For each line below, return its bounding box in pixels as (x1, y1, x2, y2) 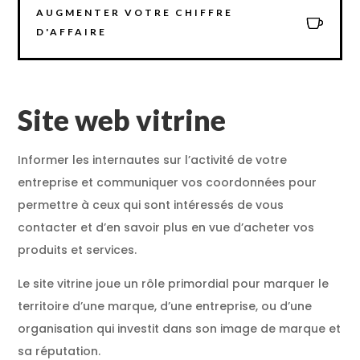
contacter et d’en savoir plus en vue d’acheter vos (18, 219, 315, 235)
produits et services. (18, 241, 137, 258)
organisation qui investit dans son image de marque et (18, 320, 342, 337)
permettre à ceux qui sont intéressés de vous (18, 196, 284, 213)
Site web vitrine (18, 102, 227, 137)
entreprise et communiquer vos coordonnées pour (18, 174, 317, 190)
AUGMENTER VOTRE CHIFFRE (36, 6, 234, 18)
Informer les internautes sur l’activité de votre (18, 151, 288, 168)
